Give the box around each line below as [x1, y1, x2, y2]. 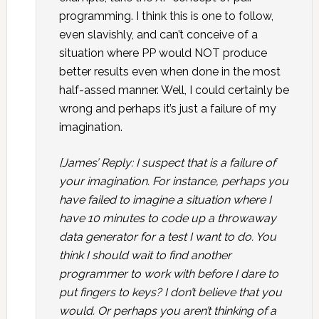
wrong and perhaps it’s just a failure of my [58, 102, 276, 115]
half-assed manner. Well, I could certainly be [58, 83, 289, 97]
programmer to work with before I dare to [58, 267, 278, 281]
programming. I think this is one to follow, [58, 9, 273, 23]
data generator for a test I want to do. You [58, 230, 276, 244]
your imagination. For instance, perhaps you [58, 174, 288, 188]
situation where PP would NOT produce [58, 46, 267, 60]
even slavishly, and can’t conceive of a [58, 28, 258, 41]
